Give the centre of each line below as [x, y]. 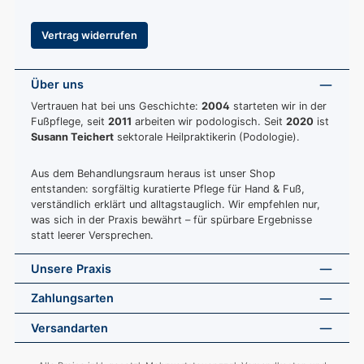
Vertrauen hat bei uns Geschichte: [116, 106]
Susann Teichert [72, 137]
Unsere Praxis [71, 269]
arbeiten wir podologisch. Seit [209, 122]
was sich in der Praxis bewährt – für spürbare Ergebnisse [171, 220]
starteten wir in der [278, 106]
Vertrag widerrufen [89, 35]
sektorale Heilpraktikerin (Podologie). [207, 137]
